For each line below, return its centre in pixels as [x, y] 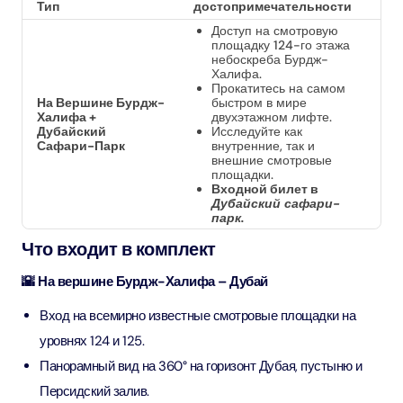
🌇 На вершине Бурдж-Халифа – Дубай [145, 282]
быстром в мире [259, 103]
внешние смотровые [272, 160]
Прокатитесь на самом [278, 88]
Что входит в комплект [119, 249]
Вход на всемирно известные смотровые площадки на [197, 316]
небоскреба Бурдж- [270, 59]
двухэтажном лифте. [272, 117]
